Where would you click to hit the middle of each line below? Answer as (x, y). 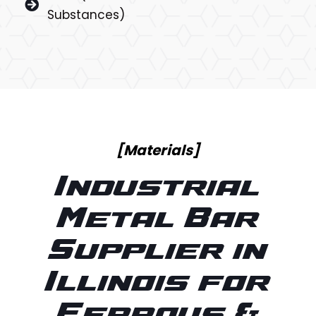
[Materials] (158, 150)
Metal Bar (158, 220)
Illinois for (158, 284)
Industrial (158, 189)
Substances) (86, 14)
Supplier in (158, 252)
